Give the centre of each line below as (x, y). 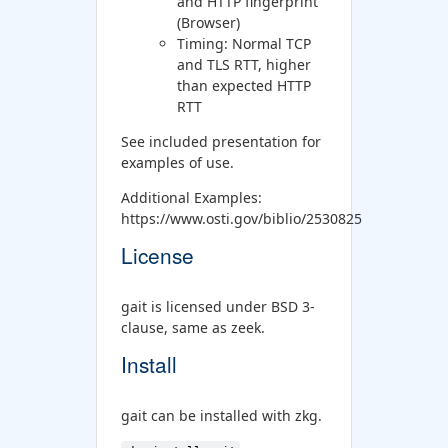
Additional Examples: (191, 197)
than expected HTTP (243, 85)
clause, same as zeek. (192, 327)
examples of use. (177, 162)
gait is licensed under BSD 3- (217, 306)
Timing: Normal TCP (243, 43)
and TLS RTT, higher (243, 64)
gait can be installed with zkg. (221, 415)
